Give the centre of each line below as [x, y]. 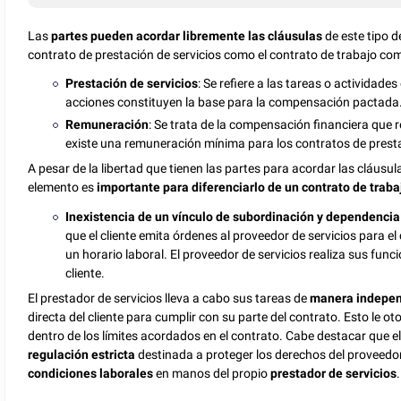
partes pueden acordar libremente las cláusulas [188, 36]
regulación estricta [82, 354]
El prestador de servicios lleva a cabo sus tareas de [168, 298]
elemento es [63, 188]
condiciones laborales [91, 373]
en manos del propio [211, 373]
